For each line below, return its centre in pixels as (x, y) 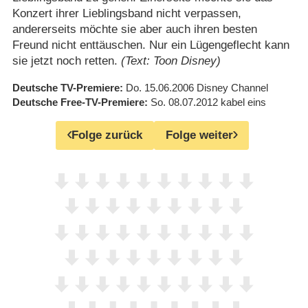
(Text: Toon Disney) (170, 60)
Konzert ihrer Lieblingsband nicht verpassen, (126, 13)
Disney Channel (232, 87)
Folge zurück (107, 135)
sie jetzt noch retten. (66, 60)
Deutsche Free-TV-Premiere (78, 102)
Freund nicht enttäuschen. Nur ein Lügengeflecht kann (151, 45)
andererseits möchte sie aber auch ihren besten (134, 29)
